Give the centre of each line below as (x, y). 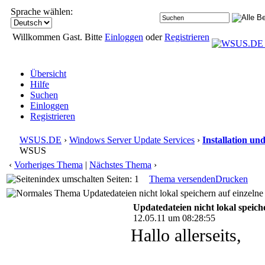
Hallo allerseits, (186, 235)
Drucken (232, 179)
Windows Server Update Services (132, 140)
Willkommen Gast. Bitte (59, 37)
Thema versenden (182, 179)
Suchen (44, 95)
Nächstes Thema (120, 165)
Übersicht (48, 74)
